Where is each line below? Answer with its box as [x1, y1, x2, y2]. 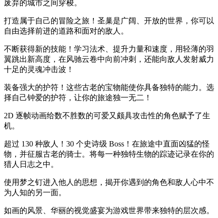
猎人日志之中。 [4, 160, 58, 168]
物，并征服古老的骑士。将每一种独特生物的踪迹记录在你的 [4, 150, 214, 158]
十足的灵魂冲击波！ [4, 65, 74, 73]
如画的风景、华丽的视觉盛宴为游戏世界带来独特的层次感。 [4, 206, 214, 215]
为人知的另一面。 [4, 188, 66, 197]
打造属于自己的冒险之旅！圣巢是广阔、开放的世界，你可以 [4, 17, 214, 25]
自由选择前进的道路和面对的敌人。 [4, 27, 128, 35]
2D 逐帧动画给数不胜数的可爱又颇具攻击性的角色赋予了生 [4, 111, 210, 120]
